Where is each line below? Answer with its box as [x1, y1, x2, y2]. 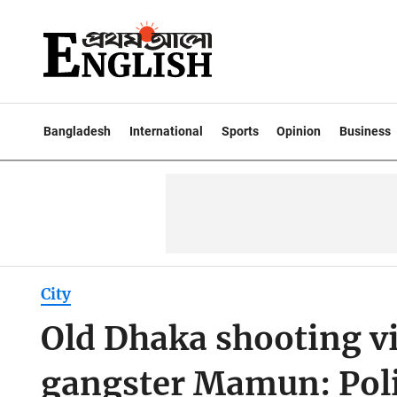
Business [339, 124, 392, 138]
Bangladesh [43, 124, 111, 138]
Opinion [276, 124, 322, 138]
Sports [221, 124, 259, 138]
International [128, 124, 203, 138]
